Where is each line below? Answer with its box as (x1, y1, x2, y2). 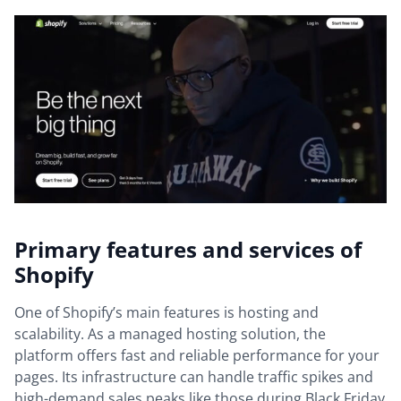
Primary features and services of (14, 234, 362, 264)
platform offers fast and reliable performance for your (14, 345, 380, 365)
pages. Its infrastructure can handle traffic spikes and (14, 366, 373, 387)
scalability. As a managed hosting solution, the (14, 323, 326, 344)
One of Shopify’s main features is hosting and (14, 302, 319, 322)
